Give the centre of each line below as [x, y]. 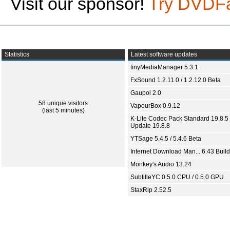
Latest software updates [163, 54]
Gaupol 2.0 [146, 93]
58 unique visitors [63, 103]
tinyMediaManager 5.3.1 [164, 67]
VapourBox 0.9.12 [155, 106]
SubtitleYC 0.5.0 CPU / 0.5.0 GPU [177, 177]
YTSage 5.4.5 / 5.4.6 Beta [166, 139]
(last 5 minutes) [63, 110]
